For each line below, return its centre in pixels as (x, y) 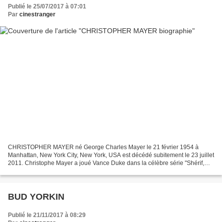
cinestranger (37, 15)
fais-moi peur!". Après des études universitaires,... (74, 171)
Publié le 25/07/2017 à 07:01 (47, 7)
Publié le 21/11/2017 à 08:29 (47, 215)
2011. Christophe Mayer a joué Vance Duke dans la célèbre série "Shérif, (106, 163)
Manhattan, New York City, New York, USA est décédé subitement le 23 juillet (111, 155)
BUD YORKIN (36, 196)
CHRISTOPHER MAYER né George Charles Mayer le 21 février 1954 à (103, 147)
